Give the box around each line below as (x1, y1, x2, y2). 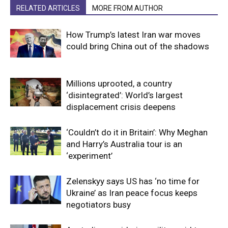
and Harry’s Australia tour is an (66, 138, 182, 149)
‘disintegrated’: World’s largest (66, 90, 183, 100)
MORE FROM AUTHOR (92, 4, 163, 12)
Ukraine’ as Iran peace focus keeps (66, 187, 197, 198)
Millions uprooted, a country (66, 78, 172, 89)
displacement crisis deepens (66, 101, 176, 112)
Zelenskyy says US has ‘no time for (66, 176, 199, 186)
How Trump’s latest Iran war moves (66, 29, 201, 40)
